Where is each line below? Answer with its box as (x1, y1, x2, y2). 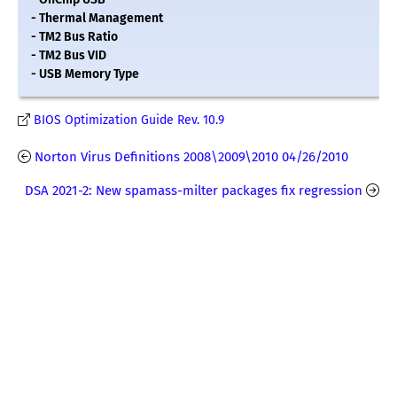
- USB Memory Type (31, 66, 139, 82)
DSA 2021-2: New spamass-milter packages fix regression (25, 183, 362, 199)
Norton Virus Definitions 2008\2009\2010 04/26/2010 (35, 149, 348, 166)
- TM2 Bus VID (31, 48, 106, 64)
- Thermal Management (31, 11, 163, 27)
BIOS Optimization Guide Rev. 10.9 (34, 113, 224, 128)
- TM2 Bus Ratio (31, 29, 118, 45)
